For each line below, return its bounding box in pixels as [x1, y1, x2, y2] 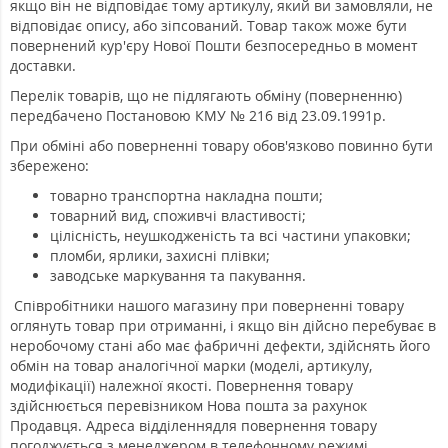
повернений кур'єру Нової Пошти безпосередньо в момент [10, 36, 418, 56]
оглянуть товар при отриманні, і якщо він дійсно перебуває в [10, 316, 436, 336]
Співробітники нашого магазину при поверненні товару [10, 296, 408, 316]
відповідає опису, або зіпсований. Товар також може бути [10, 16, 407, 36]
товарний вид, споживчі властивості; [50, 206, 306, 226]
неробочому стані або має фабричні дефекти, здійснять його [10, 336, 430, 356]
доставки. [10, 56, 76, 76]
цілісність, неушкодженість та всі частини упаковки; [50, 226, 411, 246]
